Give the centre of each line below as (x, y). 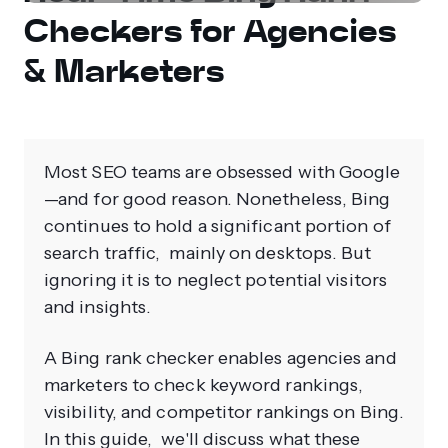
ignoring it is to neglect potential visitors (215, 280)
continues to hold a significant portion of (217, 226)
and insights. (98, 307)
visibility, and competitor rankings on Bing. (224, 412)
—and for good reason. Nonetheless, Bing (217, 199)
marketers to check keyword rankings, (204, 385)
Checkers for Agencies (210, 31)
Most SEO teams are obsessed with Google (222, 172)
